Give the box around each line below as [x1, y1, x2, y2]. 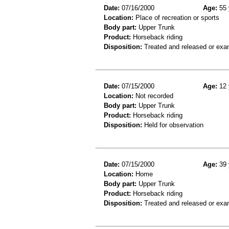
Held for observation [142, 121, 203, 129]
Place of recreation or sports [133, 13, 219, 21]
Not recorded [133, 91, 173, 100]
